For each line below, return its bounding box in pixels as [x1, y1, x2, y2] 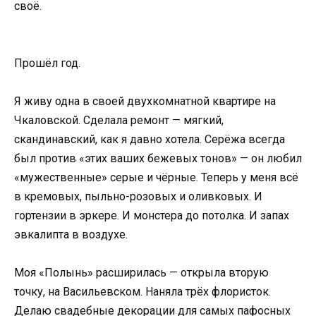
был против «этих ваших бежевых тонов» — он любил [14, 152, 302, 166]
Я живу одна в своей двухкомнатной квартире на [14, 95, 276, 109]
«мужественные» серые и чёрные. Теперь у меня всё [14, 171, 298, 185]
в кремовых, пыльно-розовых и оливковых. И [14, 190, 262, 204]
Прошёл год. [14, 56, 80, 71]
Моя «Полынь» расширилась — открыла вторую [14, 266, 269, 280]
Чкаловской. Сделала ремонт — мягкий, [14, 114, 224, 128]
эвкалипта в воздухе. [14, 228, 128, 242]
